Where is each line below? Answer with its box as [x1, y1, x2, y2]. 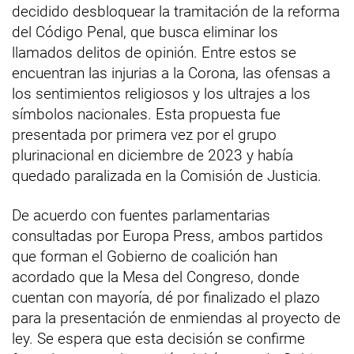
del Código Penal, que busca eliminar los [12, 22, 278, 41]
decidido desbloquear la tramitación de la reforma [12, 2, 340, 21]
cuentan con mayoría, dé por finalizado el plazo [12, 288, 320, 307]
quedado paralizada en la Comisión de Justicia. [12, 166, 322, 185]
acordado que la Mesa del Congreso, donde [12, 267, 299, 286]
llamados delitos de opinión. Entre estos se [12, 43, 296, 62]
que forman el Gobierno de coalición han [12, 247, 277, 265]
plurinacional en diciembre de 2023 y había [12, 145, 293, 164]
